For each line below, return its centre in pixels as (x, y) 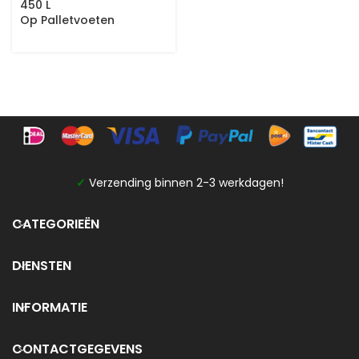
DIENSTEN (42, 266)
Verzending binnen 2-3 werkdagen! (186, 183)
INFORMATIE (50, 308)
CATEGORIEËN (56, 224)
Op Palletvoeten (67, 20)
